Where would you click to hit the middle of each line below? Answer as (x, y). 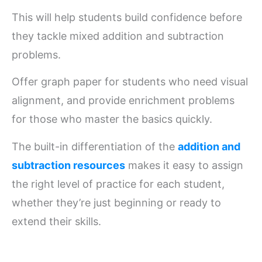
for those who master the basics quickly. (112, 119)
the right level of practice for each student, (118, 184)
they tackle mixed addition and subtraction (118, 36)
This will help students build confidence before (127, 17)
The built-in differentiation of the (95, 146)
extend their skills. (56, 221)
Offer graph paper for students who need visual (130, 82)
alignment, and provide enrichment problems (123, 101)
